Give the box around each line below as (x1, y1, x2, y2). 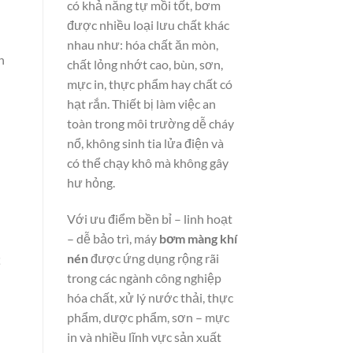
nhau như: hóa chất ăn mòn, (66, 37, 218, 53)
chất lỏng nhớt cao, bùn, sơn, (66, 57, 223, 72)
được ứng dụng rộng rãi (87, 251, 219, 266)
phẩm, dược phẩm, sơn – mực (66, 310, 229, 325)
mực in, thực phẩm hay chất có (66, 76, 232, 92)
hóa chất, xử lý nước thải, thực (66, 290, 233, 306)
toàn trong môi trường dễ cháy (66, 116, 234, 132)
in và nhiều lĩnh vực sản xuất (66, 329, 221, 345)
